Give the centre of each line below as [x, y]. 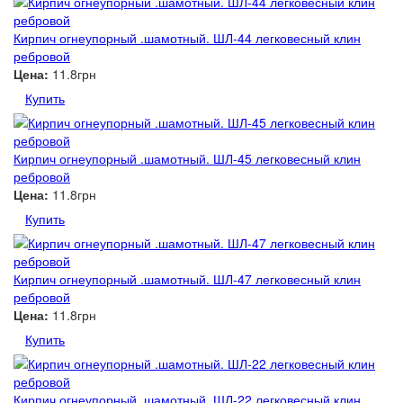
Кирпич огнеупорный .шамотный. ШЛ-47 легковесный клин [187, 279]
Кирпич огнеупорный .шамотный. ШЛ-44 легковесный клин [187, 38]
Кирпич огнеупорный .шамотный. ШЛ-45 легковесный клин [187, 158]
